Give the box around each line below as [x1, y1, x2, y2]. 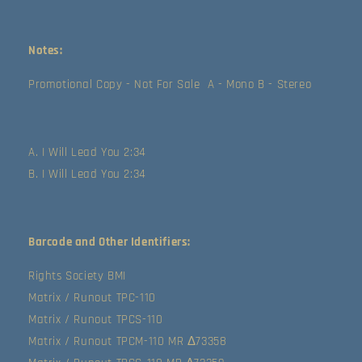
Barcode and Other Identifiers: [28, 234, 191, 250]
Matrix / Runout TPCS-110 [28, 311, 163, 327]
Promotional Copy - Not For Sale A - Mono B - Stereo [28, 76, 312, 92]
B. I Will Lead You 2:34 [28, 166, 146, 182]
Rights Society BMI [28, 267, 126, 284]
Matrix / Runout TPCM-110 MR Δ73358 [28, 333, 227, 349]
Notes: [28, 42, 63, 58]
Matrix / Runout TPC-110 [28, 289, 156, 305]
